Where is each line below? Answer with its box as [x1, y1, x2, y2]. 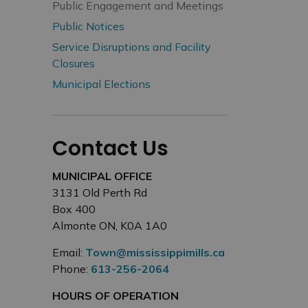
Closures [52, 56, 95, 70]
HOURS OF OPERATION [52, 289, 179, 302]
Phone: [52, 262, 91, 276]
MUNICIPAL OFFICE [52, 169, 152, 183]
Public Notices [52, 19, 124, 33]
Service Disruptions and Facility [52, 40, 211, 54]
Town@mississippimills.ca [85, 245, 225, 259]
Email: [52, 245, 85, 259]
